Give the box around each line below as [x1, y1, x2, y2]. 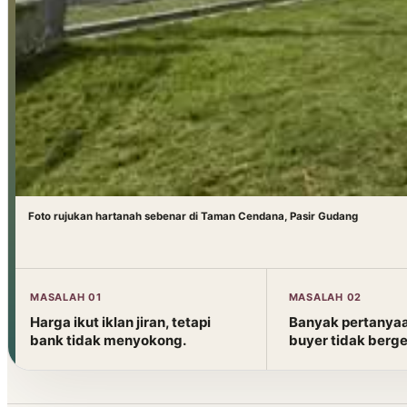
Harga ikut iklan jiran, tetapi [30, 313, 211, 331]
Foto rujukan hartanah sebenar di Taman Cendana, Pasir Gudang [28, 210, 358, 223]
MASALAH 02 [288, 291, 362, 303]
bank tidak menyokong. [30, 332, 186, 349]
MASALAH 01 [30, 291, 102, 303]
